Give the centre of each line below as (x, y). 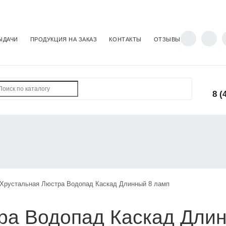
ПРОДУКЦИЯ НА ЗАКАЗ (64, 39)
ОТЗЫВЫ (167, 39)
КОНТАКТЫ (125, 39)
